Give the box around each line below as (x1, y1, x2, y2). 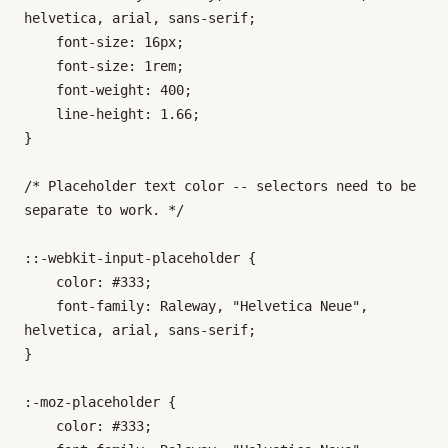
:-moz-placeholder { (24, 394, 176, 411)
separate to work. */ (24, 202, 184, 219)
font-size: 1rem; (24, 58, 56, 75)
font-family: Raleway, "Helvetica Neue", (24, 298, 56, 315)
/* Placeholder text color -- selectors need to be (24, 178, 416, 195)
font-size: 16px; (24, 34, 56, 51)
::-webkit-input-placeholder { (24, 250, 256, 267)
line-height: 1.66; (24, 106, 56, 123)
